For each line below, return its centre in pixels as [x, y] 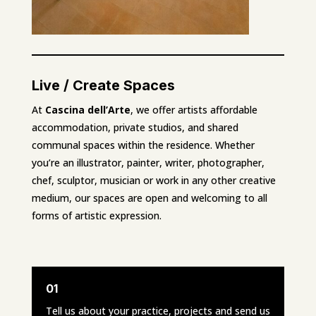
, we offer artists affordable [194, 109]
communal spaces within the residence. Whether [143, 145]
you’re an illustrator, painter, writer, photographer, [148, 162]
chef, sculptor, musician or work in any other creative [153, 180]
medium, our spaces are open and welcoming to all [149, 197]
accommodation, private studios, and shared [135, 127]
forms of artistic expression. [96, 215]
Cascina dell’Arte [87, 109]
